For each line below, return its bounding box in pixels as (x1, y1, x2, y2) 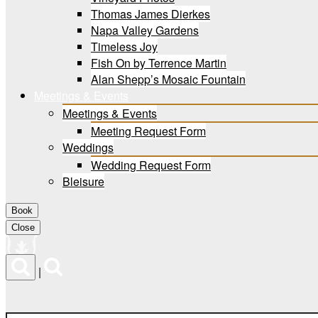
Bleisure (62, 173, 104, 190)
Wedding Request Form (91, 157, 211, 173)
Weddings (62, 139, 114, 155)
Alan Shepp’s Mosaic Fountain (91, 71, 246, 87)
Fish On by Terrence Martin (91, 55, 226, 71)
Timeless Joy (91, 38, 158, 55)
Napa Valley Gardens (91, 22, 199, 38)
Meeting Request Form (91, 123, 206, 139)
